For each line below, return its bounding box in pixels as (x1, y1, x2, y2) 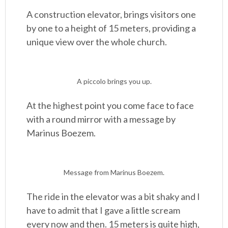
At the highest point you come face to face (26, 100, 194, 111)
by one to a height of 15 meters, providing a (26, 22, 196, 34)
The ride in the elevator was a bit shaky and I (26, 191, 201, 202)
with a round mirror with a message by (26, 113, 176, 125)
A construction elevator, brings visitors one (26, 9, 196, 20)
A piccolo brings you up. (76, 77, 152, 85)
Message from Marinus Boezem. (64, 168, 164, 177)
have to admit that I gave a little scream (26, 205, 181, 216)
